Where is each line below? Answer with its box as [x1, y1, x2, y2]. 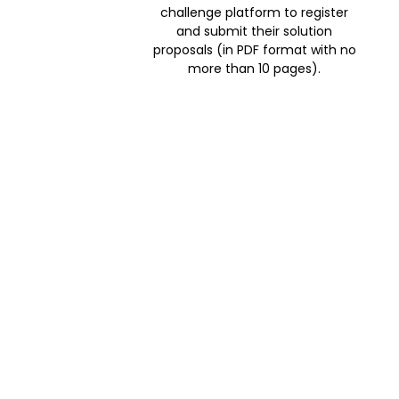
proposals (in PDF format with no [152, 41, 356, 59]
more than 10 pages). [188, 60, 322, 77]
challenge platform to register [160, 4, 349, 21]
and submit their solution [176, 22, 333, 40]
